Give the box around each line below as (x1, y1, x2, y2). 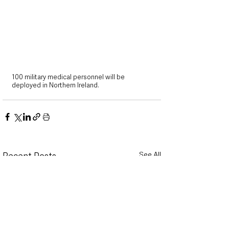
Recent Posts (3, 150, 56, 162)
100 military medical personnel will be (12, 72, 126, 81)
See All (139, 149, 161, 159)
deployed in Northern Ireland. (12, 80, 101, 89)
